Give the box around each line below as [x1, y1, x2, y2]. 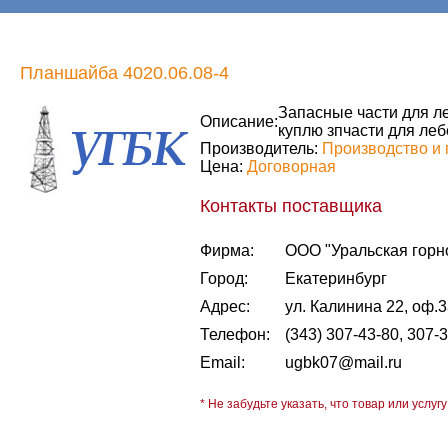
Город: [200, 270, 248, 287]
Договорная [247, 158, 336, 175]
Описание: [200, 113, 278, 130]
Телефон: [200, 326, 270, 343]
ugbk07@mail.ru [285, 354, 402, 371]
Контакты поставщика [200, 196, 382, 216]
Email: [200, 354, 245, 371]
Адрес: [200, 298, 250, 315]
